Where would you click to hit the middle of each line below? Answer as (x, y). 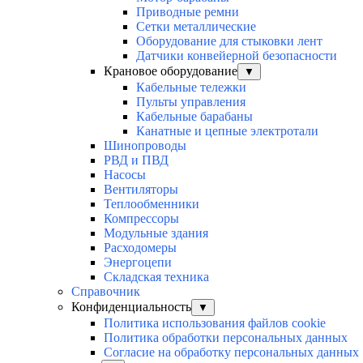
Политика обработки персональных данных (226, 338)
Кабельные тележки (191, 88)
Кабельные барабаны (194, 117)
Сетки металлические (196, 27)
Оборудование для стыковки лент (229, 41)
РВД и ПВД (136, 160)
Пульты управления (191, 102)
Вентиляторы (141, 190)
